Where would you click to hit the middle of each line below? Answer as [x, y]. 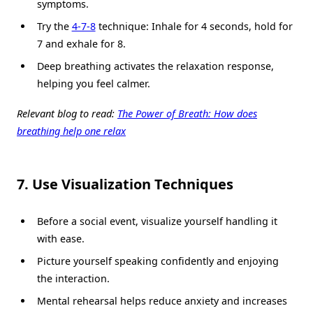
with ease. [60, 239]
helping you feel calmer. [93, 83]
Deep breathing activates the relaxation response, [155, 66]
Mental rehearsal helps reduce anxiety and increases [162, 301]
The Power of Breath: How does [187, 114]
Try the [54, 26]
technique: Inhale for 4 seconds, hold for [194, 26]
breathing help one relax [71, 131]
